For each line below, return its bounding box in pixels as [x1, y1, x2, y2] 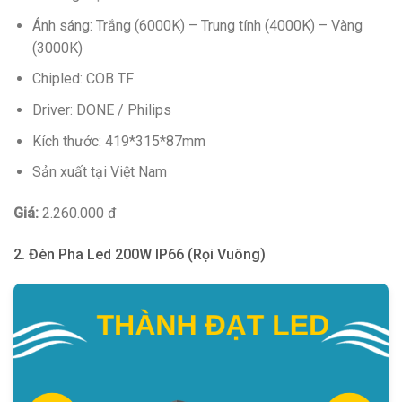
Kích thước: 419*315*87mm [31, 132, 205, 150]
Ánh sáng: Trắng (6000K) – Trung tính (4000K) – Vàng [31, 16, 363, 34]
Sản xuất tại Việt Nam [31, 163, 167, 181]
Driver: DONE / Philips [31, 100, 171, 118]
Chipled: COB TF [31, 70, 134, 88]
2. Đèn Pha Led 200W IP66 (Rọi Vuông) [13, 245, 266, 263]
